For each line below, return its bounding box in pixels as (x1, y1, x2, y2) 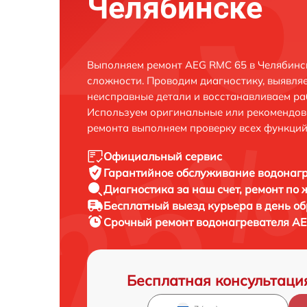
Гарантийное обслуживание (103, 166, 258, 180)
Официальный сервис (103, 149, 222, 163)
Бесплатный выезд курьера (103, 199, 256, 212)
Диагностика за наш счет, (103, 182, 245, 196)
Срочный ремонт (103, 215, 196, 229)
